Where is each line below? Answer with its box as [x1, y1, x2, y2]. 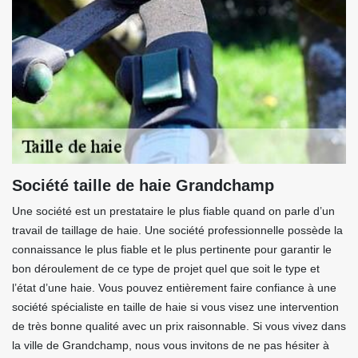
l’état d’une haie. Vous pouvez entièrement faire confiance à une [12, 281, 336, 294]
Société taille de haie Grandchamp [12, 177, 274, 194]
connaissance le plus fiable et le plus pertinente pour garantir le [12, 243, 332, 256]
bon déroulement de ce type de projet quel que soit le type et [12, 262, 320, 275]
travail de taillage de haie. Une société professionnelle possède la [12, 224, 343, 237]
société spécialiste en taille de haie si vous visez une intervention [12, 300, 339, 313]
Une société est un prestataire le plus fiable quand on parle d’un [12, 205, 335, 217]
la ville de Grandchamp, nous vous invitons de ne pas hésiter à [12, 339, 329, 352]
